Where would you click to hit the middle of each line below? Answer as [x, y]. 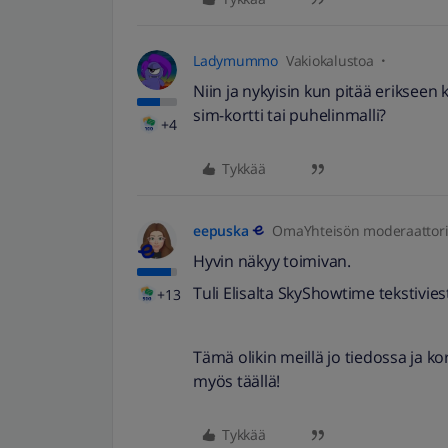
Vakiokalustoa [329, 60]
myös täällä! [236, 381]
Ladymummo [235, 60]
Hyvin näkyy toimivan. [272, 261]
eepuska [221, 230]
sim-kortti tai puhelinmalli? [289, 115]
